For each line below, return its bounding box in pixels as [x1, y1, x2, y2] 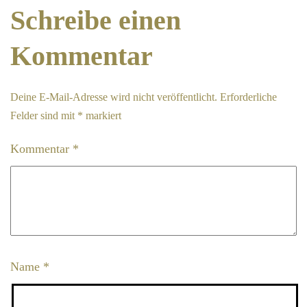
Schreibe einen [10, 5, 181, 36]
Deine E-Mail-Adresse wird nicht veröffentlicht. [10, 91, 217, 103]
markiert [83, 110, 121, 121]
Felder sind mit [10, 110, 77, 121]
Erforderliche [220, 91, 277, 103]
